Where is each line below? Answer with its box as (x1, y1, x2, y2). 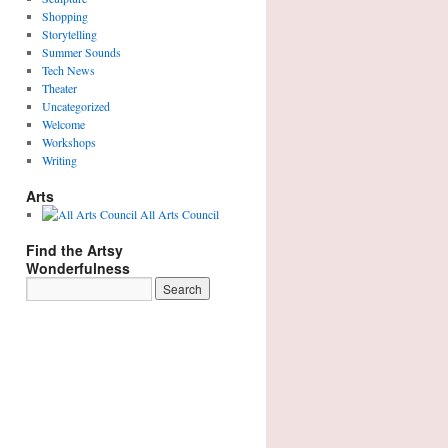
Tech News (41, 62, 95, 78)
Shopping (41, 8, 88, 24)
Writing (41, 152, 77, 168)
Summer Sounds (41, 44, 121, 60)
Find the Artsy (26, 240, 123, 260)
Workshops (41, 134, 96, 150)
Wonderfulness (26, 258, 130, 278)
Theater (41, 80, 77, 96)
